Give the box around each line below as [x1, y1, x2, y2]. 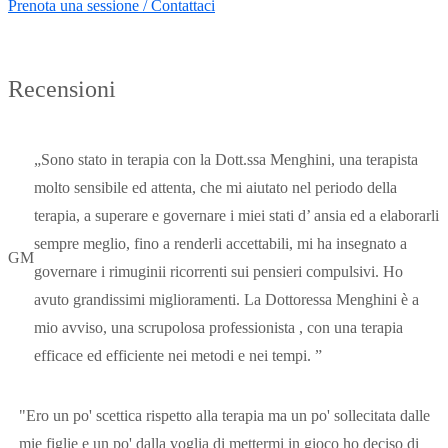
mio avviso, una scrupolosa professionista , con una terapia [34, 318, 403, 336]
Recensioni [8, 75, 116, 102]
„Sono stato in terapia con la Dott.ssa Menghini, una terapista [34, 150, 418, 168]
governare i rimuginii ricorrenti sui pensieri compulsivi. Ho [34, 262, 403, 280]
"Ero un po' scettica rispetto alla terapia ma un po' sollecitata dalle [19, 406, 430, 424]
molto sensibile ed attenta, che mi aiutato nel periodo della [34, 178, 397, 196]
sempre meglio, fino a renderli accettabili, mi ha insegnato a [34, 234, 407, 252]
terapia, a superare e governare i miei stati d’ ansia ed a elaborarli [34, 206, 439, 224]
